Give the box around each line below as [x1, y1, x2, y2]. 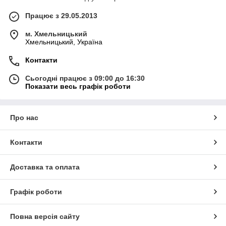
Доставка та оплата [10, 163, 80, 172]
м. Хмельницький [25, 30, 87, 38]
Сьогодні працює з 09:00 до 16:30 [25, 74, 145, 83]
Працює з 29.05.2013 [25, 12, 97, 20]
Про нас [10, 114, 38, 122]
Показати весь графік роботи [25, 82, 131, 91]
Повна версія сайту [10, 212, 80, 221]
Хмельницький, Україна [25, 38, 102, 46]
